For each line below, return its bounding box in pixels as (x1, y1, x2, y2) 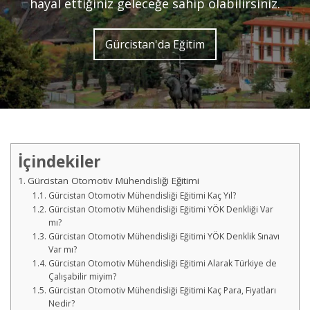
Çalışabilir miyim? (48, 271, 116, 282)
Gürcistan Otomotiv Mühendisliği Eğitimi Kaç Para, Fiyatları (48, 284, 276, 296)
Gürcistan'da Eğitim (105, 37, 205, 52)
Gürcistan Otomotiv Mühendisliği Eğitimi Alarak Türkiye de (48, 257, 277, 269)
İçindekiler (18, 151, 101, 172)
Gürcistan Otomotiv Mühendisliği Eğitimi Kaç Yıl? (48, 190, 236, 201)
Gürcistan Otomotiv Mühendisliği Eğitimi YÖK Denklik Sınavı (48, 230, 280, 242)
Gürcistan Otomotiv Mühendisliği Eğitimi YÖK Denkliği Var (48, 203, 273, 215)
